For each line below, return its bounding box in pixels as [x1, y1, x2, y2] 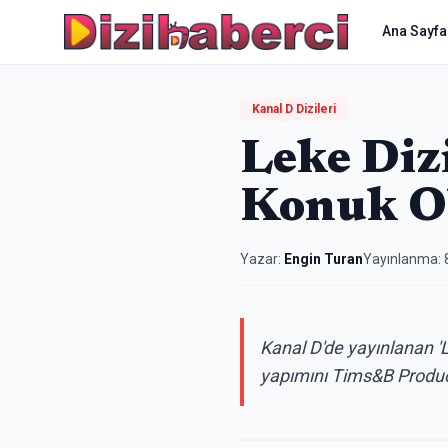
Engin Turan [284, 251, 363, 267]
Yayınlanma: [363, 251, 444, 267]
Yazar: [240, 251, 281, 267]
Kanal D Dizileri [252, 102, 336, 116]
